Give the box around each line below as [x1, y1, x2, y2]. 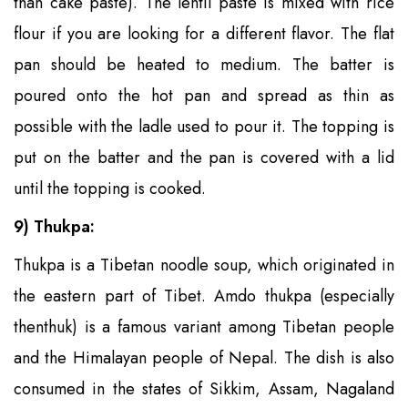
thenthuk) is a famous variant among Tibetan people [14, 314, 394, 339]
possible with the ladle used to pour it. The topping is [14, 114, 394, 138]
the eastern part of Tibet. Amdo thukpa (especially [14, 283, 394, 308]
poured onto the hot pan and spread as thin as [14, 83, 394, 107]
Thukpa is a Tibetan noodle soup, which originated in [14, 252, 394, 277]
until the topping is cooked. [14, 176, 206, 200]
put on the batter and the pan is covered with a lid [14, 145, 394, 169]
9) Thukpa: [14, 214, 95, 239]
